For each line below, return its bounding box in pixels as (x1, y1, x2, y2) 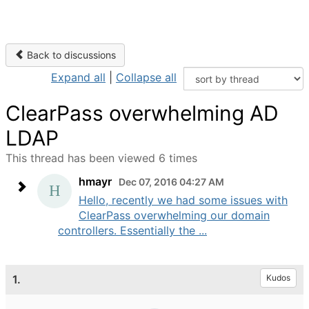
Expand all (51, 70, 106, 84)
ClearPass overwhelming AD (6, 101, 279, 126)
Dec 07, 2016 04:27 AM (119, 176, 224, 188)
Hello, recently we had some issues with (79, 193, 288, 207)
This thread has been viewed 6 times (6, 151, 197, 165)
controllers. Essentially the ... (58, 223, 207, 237)
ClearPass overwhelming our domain (79, 208, 270, 222)
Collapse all (116, 70, 177, 84)
